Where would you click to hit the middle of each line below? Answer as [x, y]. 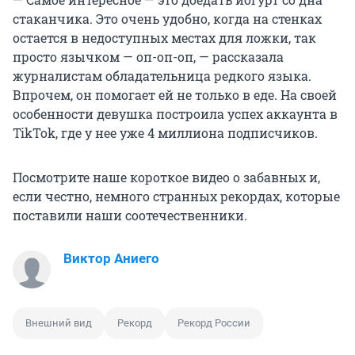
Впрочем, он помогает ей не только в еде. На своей [175, 95]
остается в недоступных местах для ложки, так [164, 38]
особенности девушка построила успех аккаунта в [175, 114]
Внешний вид [59, 323]
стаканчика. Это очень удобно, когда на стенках [167, 19]
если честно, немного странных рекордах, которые [176, 197]
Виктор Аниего [111, 259]
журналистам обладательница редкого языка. [162, 76]
